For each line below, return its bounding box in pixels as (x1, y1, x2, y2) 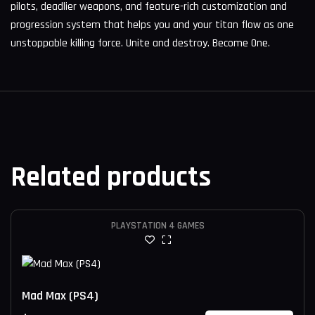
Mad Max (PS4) (22, 288, 98, 304)
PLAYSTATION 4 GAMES (110, 219, 205, 233)
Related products (11, 159, 211, 195)
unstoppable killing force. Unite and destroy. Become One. (11, 35, 270, 51)
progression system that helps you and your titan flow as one (11, 17, 294, 32)
